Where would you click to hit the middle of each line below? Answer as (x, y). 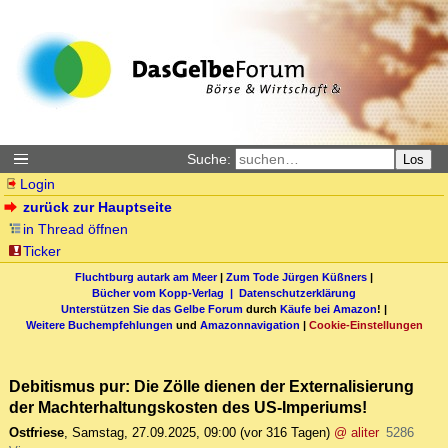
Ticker (42, 251)
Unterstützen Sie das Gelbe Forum (152, 308)
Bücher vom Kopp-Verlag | (165, 292)
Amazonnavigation (249, 324)
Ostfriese (36, 433)
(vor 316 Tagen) (285, 433)
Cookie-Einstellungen (365, 324)
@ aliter (356, 433)
